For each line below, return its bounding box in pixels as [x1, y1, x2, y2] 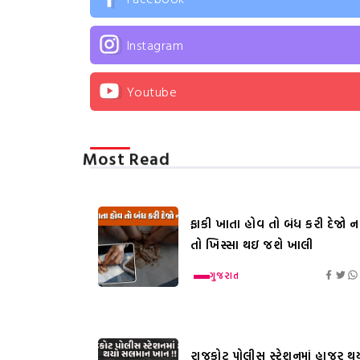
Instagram [126, 35, 183, 55]
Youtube [126, 81, 177, 101]
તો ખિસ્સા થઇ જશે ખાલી [190, 235, 313, 254]
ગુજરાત [210, 268, 239, 282]
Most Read [85, 145, 168, 171]
